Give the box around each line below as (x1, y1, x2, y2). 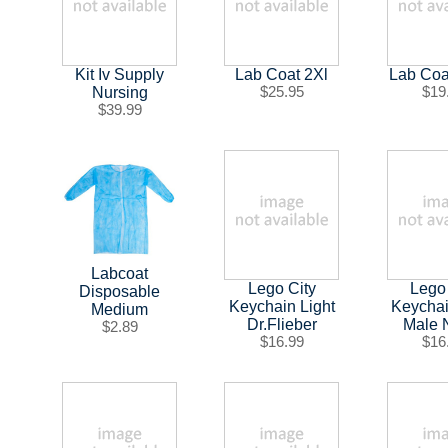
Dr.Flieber (246, 315, 317, 333)
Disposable (79, 282, 161, 300)
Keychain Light (228, 297, 335, 315)
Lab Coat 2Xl (235, 65, 329, 83)
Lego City (247, 279, 316, 297)
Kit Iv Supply (75, 65, 165, 83)
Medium (91, 300, 149, 318)
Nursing (91, 83, 148, 101)
